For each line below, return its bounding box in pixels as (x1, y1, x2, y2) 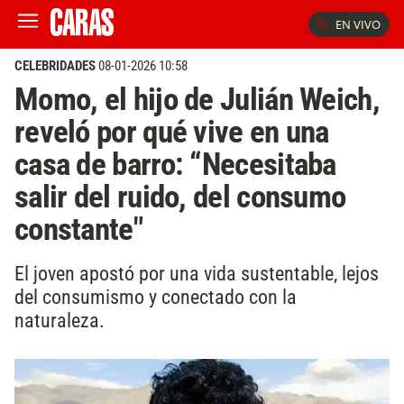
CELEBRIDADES (14, 58, 96, 74)
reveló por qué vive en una (14, 113, 329, 151)
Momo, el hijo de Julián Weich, (14, 80, 380, 118)
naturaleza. (14, 308, 105, 332)
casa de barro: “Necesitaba (14, 145, 336, 183)
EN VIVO (335, 16, 381, 32)
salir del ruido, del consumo (14, 178, 346, 216)
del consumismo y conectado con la (14, 284, 297, 308)
